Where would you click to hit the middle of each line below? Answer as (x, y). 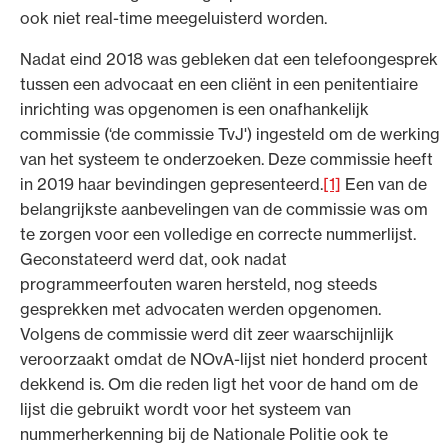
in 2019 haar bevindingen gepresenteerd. (171, 183)
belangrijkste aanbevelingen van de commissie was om (224, 208)
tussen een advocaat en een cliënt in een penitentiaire (219, 83)
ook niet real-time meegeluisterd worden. (173, 17)
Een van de (384, 183)
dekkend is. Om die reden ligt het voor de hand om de (219, 383)
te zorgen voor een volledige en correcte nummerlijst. (218, 233)
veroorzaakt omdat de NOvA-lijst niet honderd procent (224, 358)
